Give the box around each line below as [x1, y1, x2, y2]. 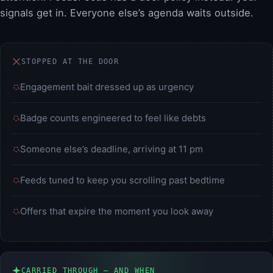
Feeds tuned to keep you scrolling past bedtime [20, 174, 225, 186]
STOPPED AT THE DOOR [21, 57, 119, 66]
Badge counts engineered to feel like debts [20, 112, 206, 124]
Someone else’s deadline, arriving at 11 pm [20, 143, 203, 155]
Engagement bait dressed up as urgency [20, 81, 194, 93]
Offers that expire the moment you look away [20, 205, 213, 218]
